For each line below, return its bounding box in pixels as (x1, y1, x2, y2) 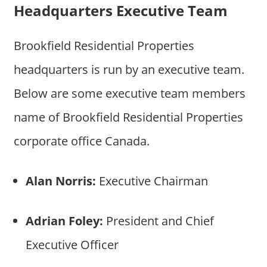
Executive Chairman (95, 172, 208, 189)
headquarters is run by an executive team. (13, 61, 244, 77)
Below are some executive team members (13, 85, 246, 101)
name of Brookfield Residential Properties (13, 108, 243, 125)
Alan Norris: (25, 172, 96, 189)
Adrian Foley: (25, 212, 103, 229)
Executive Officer (25, 236, 119, 253)
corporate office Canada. (13, 132, 150, 149)
